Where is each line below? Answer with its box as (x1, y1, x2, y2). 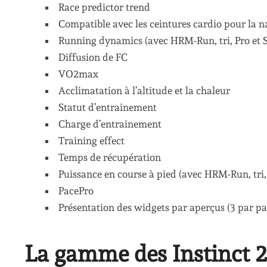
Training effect (58, 135, 125, 147)
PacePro (58, 185, 94, 197)
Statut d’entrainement (58, 101, 157, 113)
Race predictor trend (58, 1, 151, 13)
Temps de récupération (58, 151, 162, 163)
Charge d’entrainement (58, 118, 162, 130)
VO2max (58, 68, 99, 80)
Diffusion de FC (58, 51, 128, 63)
